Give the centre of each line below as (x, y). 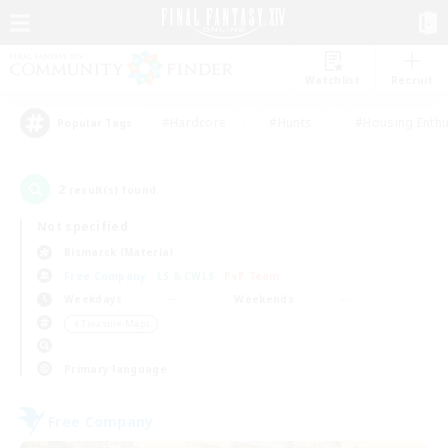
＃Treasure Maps (111, 323)
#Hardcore (194, 122)
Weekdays (93, 299)
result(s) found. (112, 190)
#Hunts (291, 122)
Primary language (115, 368)
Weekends (264, 299)
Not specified (82, 226)
